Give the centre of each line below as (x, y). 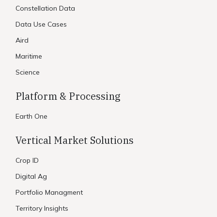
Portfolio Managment (49, 192)
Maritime (29, 56)
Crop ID (27, 160)
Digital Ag (31, 176)
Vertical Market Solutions (75, 140)
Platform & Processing (68, 96)
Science (28, 72)
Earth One (31, 116)
